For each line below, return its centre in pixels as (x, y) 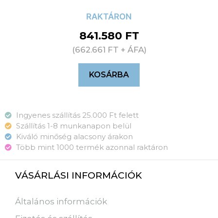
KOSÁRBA (109, 75)
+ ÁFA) (132, 50)
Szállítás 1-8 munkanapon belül (73, 126)
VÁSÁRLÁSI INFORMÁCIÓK (79, 176)
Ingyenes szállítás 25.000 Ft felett (77, 115)
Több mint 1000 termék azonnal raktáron (92, 147)
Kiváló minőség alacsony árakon (74, 136)
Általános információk (61, 201)
